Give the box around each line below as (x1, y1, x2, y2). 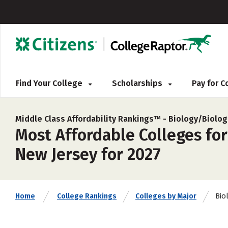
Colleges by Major (135, 192, 196, 201)
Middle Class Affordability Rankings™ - (15, 114, 168, 124)
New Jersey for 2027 (15, 145, 161, 164)
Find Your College (16, 78, 84, 88)
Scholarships (112, 78, 164, 88)
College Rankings (57, 192, 117, 201)
